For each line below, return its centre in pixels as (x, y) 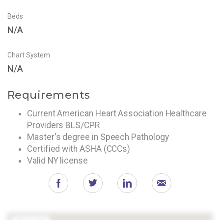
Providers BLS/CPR (63, 125)
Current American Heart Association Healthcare (117, 113)
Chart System (29, 55)
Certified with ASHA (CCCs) (79, 149)
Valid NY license (57, 160)
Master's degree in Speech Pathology (98, 137)
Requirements (49, 95)
